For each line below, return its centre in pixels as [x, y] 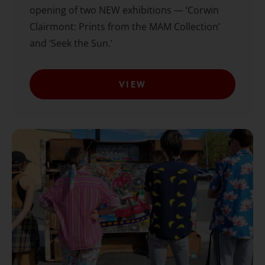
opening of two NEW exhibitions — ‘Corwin [124, 10]
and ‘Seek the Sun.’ [71, 43]
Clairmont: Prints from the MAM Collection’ [125, 26]
